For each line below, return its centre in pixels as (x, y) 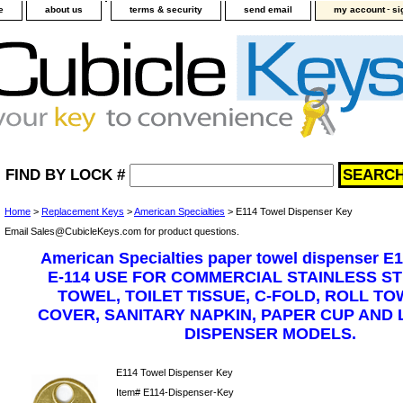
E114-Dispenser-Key (188, 392)
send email (268, 9)
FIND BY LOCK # (65, 175)
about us (64, 9)
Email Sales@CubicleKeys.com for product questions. (122, 231)
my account (359, 9)
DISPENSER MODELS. (270, 334)
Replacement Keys (83, 211)
